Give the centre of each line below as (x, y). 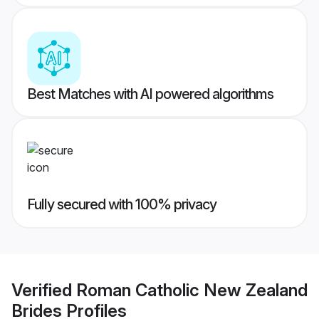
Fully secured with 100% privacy (122, 205)
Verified (44, 290)
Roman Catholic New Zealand (192, 290)
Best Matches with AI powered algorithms (150, 94)
